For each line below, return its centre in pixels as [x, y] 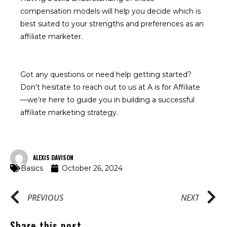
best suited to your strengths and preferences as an [112, 24]
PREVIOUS [45, 198]
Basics [32, 168]
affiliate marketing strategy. [69, 112]
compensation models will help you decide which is [110, 11]
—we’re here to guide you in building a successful [107, 100]
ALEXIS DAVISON [53, 157]
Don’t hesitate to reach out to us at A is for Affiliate [110, 87]
